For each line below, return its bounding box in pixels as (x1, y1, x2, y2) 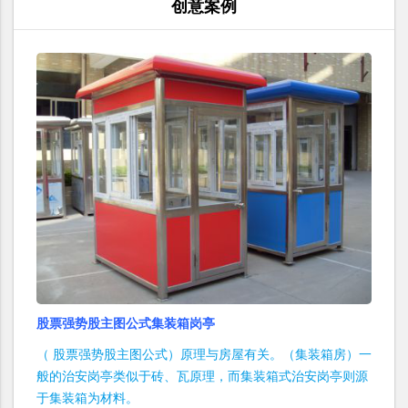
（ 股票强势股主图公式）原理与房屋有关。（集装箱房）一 (36, 348, 372, 362)
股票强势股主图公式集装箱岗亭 (36, 317, 215, 331)
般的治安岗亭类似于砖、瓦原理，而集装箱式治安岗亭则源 (36, 370, 368, 383)
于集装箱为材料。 (36, 392, 138, 405)
